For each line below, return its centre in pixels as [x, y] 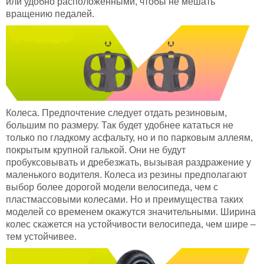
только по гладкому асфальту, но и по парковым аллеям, [129, 137]
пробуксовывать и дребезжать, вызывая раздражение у [128, 162]
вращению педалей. [50, 14]
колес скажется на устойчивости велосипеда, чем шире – [131, 224]
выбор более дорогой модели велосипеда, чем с [112, 187]
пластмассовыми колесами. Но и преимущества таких [125, 199]
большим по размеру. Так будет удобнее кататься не [120, 125]
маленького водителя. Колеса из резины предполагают [126, 174]
